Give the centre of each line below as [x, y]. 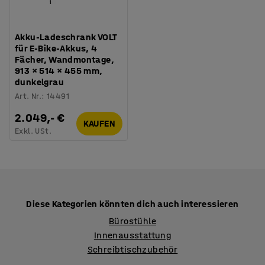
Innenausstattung [132, 235]
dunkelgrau [40, 82]
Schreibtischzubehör [132, 249]
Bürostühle [132, 221]
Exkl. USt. [33, 131]
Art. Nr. [28, 96]
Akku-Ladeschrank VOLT [66, 37]
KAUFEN [99, 123]
